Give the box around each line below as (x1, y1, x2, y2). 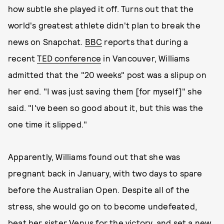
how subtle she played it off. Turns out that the (8, 3, 194, 13)
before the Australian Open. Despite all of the (8, 184, 190, 194)
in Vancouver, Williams (101, 53, 189, 63)
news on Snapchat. (8, 36, 85, 46)
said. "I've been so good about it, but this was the (8, 102, 203, 112)
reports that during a (102, 36, 188, 46)
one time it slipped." (8, 119, 87, 129)
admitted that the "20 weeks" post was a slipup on (8, 69, 206, 79)
